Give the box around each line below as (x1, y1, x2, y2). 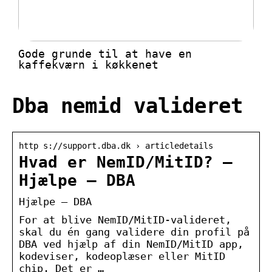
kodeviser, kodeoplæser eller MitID (19, 250, 225, 262)
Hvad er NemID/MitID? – (19, 152, 233, 171)
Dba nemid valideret (12, 93, 243, 118)
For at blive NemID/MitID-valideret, (19, 213, 231, 226)
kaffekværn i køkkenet (18, 58, 158, 72)
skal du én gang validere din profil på (19, 225, 250, 238)
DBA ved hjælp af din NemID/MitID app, (19, 237, 243, 250)
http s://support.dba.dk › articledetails (19, 140, 213, 151)
